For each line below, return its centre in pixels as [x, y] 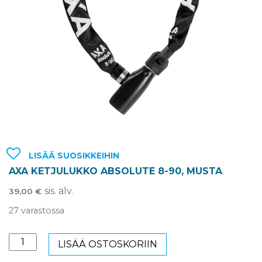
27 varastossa [37, 210]
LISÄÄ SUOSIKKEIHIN [74, 156]
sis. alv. [59, 191]
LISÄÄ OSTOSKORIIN [108, 244]
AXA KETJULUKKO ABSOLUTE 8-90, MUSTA [116, 171]
